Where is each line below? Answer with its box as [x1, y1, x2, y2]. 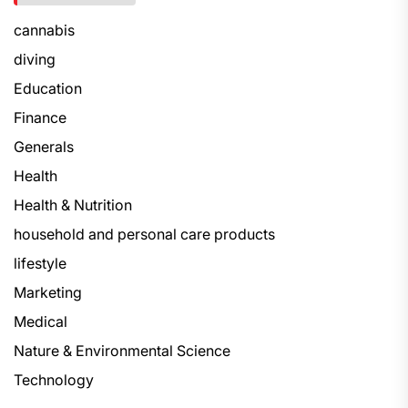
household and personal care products [14, 225, 275, 243]
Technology [14, 371, 94, 389]
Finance [14, 108, 66, 127]
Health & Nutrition [14, 196, 132, 214]
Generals [14, 138, 74, 156]
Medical [14, 312, 67, 331]
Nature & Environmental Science [14, 342, 230, 360]
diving [14, 50, 56, 68]
